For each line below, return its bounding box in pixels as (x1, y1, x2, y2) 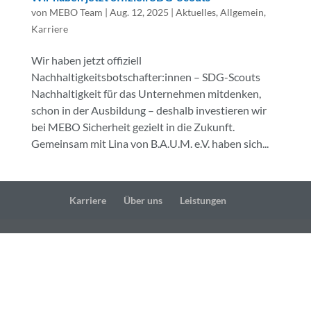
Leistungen (179, 194, 226, 206)
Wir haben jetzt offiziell (31, 53, 142, 67)
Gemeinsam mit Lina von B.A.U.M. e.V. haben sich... (31, 136, 269, 150)
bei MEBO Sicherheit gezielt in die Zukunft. (31, 119, 235, 133)
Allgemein (219, 6, 264, 18)
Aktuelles (175, 6, 216, 18)
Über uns (123, 194, 162, 206)
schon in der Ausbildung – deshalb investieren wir (31, 103, 267, 117)
